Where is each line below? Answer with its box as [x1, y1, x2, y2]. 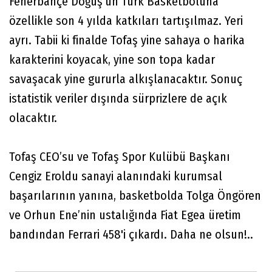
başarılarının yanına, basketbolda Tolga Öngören [9, 188, 261, 203]
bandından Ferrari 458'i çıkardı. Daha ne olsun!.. [9, 227, 253, 242]
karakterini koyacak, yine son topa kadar [9, 52, 215, 67]
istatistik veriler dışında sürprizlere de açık [9, 91, 227, 106]
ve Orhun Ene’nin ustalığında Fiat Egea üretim [9, 208, 241, 222]
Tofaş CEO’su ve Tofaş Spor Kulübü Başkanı [9, 149, 230, 164]
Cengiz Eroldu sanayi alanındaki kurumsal [9, 169, 222, 183]
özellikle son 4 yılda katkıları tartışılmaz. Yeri [9, 13, 243, 28]
